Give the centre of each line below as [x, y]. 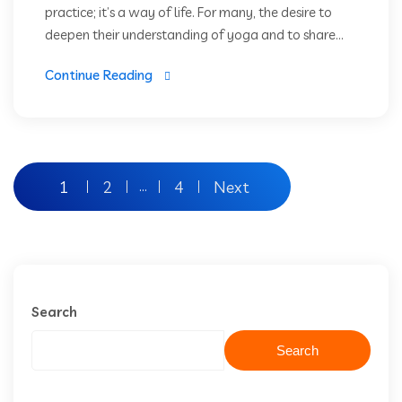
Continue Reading [99, 75]
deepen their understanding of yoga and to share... [194, 35]
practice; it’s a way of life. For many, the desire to [188, 13]
